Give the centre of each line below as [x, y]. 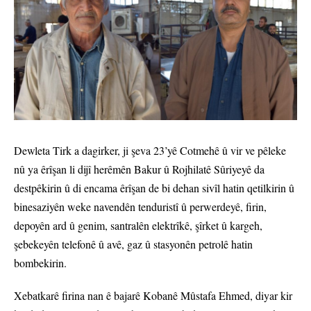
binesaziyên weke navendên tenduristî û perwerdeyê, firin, [140, 207]
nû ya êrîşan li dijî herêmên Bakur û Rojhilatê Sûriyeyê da [139, 169]
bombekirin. [40, 263]
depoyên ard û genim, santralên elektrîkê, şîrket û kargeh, [138, 226]
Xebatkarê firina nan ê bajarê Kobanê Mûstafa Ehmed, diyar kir [153, 296]
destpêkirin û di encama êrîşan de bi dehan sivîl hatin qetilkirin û [154, 188]
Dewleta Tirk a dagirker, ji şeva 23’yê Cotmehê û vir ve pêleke [150, 151]
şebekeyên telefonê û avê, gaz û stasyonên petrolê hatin [133, 244]
